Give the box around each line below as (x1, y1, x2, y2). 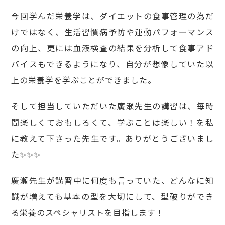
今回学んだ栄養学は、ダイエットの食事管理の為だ (11, 10, 214, 22)
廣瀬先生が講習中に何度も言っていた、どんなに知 (11, 174, 214, 187)
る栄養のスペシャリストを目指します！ (11, 206, 165, 219)
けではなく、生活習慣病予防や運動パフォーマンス (11, 26, 214, 38)
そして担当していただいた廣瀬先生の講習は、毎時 (11, 100, 214, 113)
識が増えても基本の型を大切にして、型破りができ (11, 190, 214, 203)
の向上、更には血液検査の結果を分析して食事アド (11, 42, 214, 54)
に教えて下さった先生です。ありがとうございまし (11, 132, 214, 145)
